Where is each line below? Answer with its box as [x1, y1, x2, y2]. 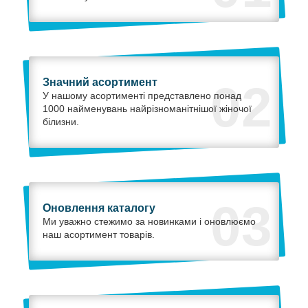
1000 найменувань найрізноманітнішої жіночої [42, 103, 252, 115]
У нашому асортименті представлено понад [42, 90, 241, 102]
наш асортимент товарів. [42, 229, 155, 241]
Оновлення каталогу [42, 202, 155, 214]
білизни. [42, 116, 79, 128]
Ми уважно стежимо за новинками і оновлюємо [42, 216, 256, 228]
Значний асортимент [42, 76, 157, 89]
